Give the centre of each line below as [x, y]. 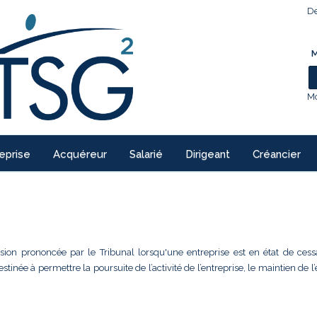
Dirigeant [208, 154]
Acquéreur [80, 154]
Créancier [277, 154]
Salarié [146, 154]
